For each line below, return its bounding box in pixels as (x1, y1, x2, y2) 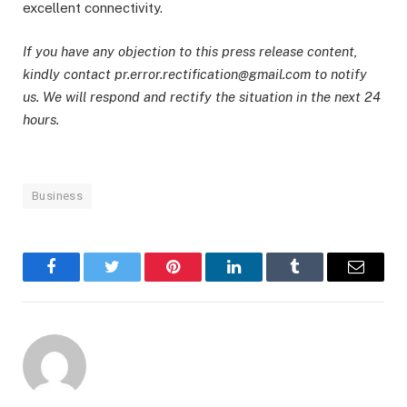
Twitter (111, 272, 158, 289)
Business (32, 188, 84, 203)
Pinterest (172, 272, 229, 289)
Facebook (50, 272, 114, 289)
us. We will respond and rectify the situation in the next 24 (23, 88, 381, 104)
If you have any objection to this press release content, (23, 43, 358, 59)
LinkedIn (233, 272, 293, 289)
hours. (23, 111, 59, 127)
